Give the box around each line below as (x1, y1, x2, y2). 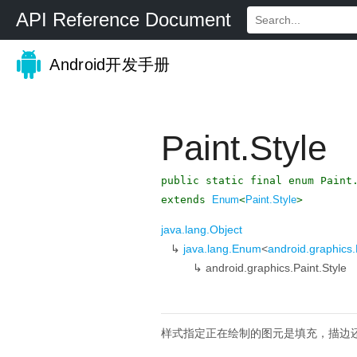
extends (161, 194, 212, 206)
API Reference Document (16, 9, 231, 30)
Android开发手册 (45, 56, 171, 73)
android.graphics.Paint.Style (206, 261, 347, 274)
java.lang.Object (161, 223, 242, 236)
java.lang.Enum (183, 242, 261, 255)
